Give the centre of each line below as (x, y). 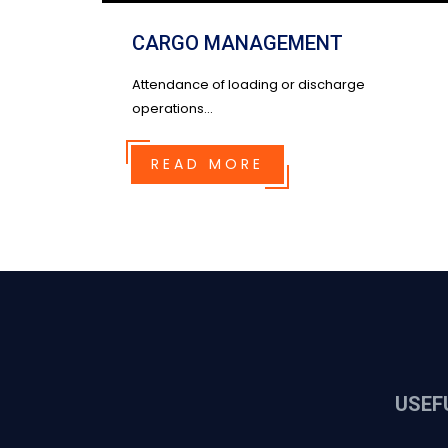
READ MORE (207, 164)
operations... (172, 108)
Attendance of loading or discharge (248, 84)
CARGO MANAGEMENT (237, 43)
